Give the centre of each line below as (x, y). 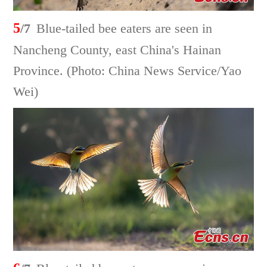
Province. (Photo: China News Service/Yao (128, 71)
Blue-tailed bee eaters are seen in (125, 29)
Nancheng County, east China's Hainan (117, 50)
